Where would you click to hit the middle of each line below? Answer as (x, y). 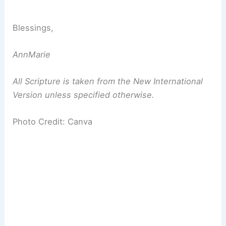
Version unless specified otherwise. (84, 95)
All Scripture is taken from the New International (108, 81)
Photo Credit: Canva (53, 122)
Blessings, (33, 27)
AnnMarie (32, 54)
